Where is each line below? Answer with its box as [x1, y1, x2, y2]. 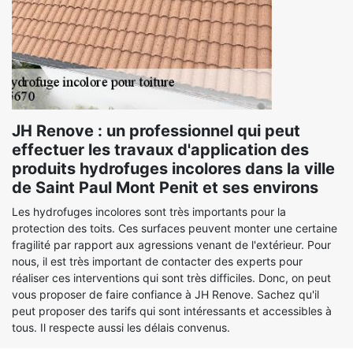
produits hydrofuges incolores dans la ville [12, 159, 335, 178]
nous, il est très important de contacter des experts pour [12, 255, 303, 268]
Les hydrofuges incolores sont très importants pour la [12, 205, 286, 218]
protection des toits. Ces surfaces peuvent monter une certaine [12, 221, 337, 235]
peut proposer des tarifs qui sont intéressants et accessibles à [12, 304, 332, 318]
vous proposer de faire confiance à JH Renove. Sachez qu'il [12, 288, 319, 301]
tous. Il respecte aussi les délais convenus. [12, 321, 230, 334]
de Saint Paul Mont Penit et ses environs [12, 178, 318, 197]
